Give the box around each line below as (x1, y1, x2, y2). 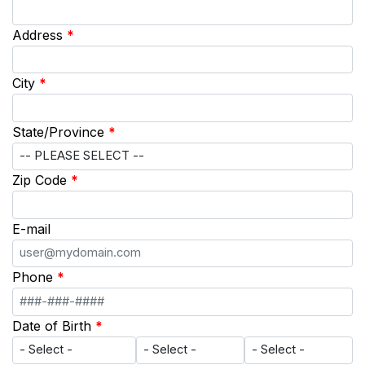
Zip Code (12, 172, 67, 189)
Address (12, 26, 63, 43)
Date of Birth (12, 317, 91, 334)
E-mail (12, 220, 51, 237)
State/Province (12, 123, 104, 140)
